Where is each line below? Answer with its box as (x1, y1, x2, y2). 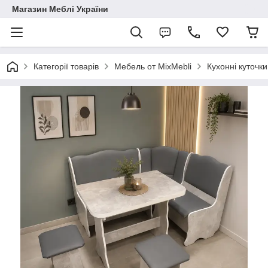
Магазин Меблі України (12, 4, 108, 14)
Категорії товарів (33, 62, 99, 71)
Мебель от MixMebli (114, 62, 191, 71)
